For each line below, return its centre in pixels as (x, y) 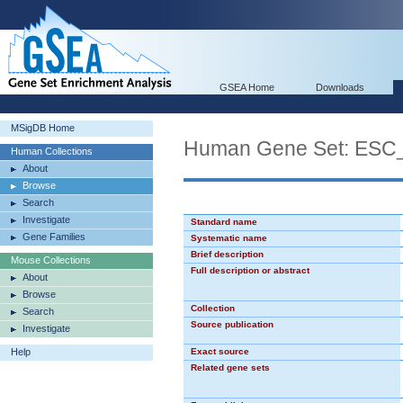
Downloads (340, 87)
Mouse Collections (51, 260)
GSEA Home (247, 87)
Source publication (232, 324)
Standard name (224, 222)
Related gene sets (230, 367)
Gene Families (54, 237)
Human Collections (52, 151)
